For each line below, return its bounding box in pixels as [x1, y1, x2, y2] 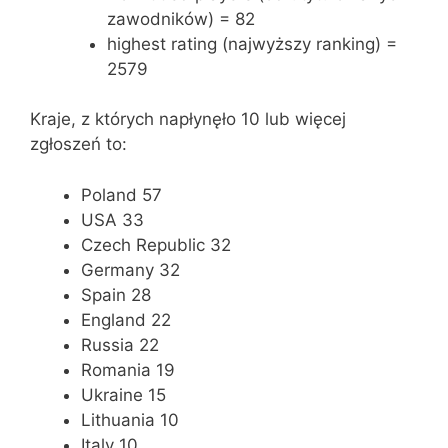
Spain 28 [81, 284, 151, 305]
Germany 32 [81, 259, 180, 280]
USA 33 [81, 209, 144, 230]
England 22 [81, 309, 171, 330]
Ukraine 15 [81, 384, 166, 405]
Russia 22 [81, 334, 159, 355]
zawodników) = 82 [106, 8, 255, 29]
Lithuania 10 [81, 409, 179, 430]
